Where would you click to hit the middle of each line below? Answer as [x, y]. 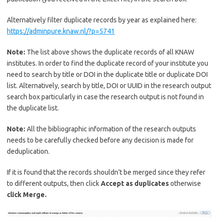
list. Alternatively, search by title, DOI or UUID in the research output [109, 85]
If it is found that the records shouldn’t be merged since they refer [106, 172]
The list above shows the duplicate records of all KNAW [110, 52]
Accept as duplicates [136, 183]
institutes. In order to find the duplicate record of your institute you [108, 63]
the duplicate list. [33, 108]
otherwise [186, 183]
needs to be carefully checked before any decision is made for [100, 140]
